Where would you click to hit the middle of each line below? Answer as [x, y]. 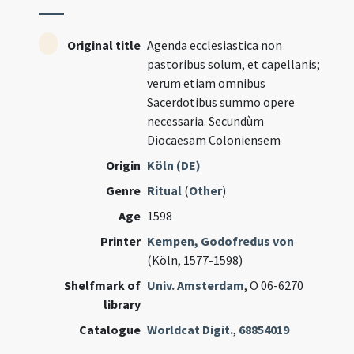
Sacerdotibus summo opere [221, 102]
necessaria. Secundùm [206, 121]
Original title [104, 45]
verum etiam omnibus [207, 83]
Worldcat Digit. [190, 330]
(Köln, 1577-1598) [195, 260]
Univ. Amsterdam [196, 285]
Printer [121, 241]
